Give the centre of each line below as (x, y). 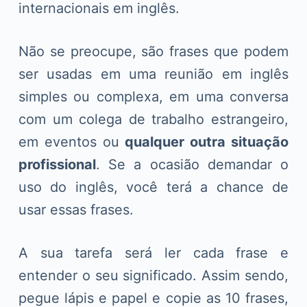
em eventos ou (72, 142)
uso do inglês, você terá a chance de (153, 187)
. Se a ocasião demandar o (192, 164)
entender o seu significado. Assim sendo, (153, 275)
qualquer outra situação (207, 142)
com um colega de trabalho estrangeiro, (153, 119)
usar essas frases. (76, 209)
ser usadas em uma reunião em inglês (153, 74)
